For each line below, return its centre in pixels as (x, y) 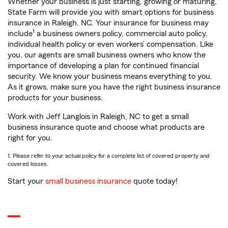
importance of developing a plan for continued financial (103, 66)
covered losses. (28, 164)
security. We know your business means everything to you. (110, 76)
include (20, 34)
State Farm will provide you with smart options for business (111, 12)
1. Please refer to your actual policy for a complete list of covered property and (109, 156)
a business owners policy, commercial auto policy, (121, 34)
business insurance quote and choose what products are (106, 127)
